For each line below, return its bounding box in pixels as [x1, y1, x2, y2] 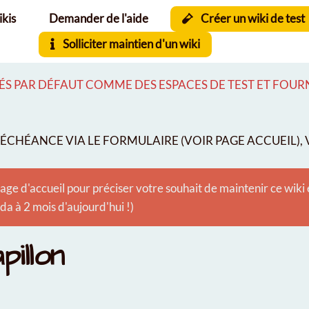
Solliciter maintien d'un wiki [60, 37, 200, 51]
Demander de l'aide [48, 11, 148, 26]
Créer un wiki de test [199, 11, 306, 26]
